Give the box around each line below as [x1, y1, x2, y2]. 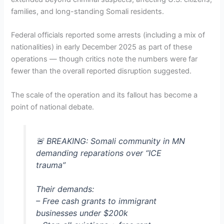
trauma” [35, 159, 65, 170]
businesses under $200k [35, 207, 128, 218]
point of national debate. [11, 102, 94, 111]
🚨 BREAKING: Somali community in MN [35, 135, 185, 146]
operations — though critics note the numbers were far [11, 54, 198, 64]
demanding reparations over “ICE [35, 147, 161, 158]
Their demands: [35, 183, 94, 194]
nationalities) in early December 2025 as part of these [11, 42, 192, 52]
